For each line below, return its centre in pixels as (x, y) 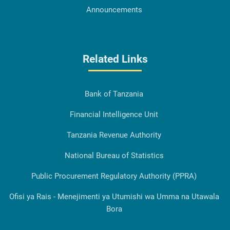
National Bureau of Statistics (114, 156)
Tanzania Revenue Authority (114, 135)
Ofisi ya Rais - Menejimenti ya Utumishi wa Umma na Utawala (114, 197)
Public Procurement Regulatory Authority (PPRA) (114, 176)
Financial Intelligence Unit (114, 115)
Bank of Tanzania (114, 94)
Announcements (114, 10)
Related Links (115, 59)
